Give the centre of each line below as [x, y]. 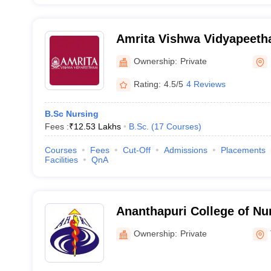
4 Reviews [206, 84]
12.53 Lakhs [97, 126]
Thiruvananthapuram [176, 227]
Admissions [185, 150]
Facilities [61, 160]
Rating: [147, 84]
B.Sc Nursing [71, 114]
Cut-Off [136, 150]
